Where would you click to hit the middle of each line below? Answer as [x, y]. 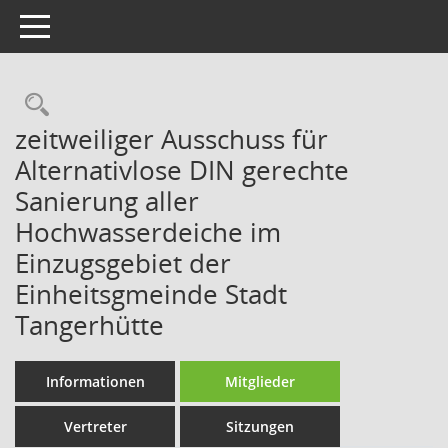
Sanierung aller [107, 201]
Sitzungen [260, 426]
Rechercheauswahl [152, 104]
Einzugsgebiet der [123, 263]
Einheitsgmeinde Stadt [151, 294]
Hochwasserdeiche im [148, 232]
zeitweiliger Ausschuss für [171, 139]
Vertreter [95, 426]
